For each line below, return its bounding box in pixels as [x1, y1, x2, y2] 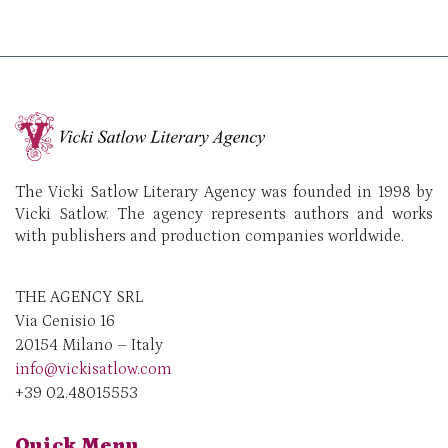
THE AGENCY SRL [15, 287, 143, 306]
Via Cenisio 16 [15, 311, 115, 330]
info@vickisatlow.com [15, 359, 172, 378]
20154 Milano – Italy [15, 335, 163, 354]
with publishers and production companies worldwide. [15, 226, 404, 245]
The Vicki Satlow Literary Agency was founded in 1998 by [15, 182, 433, 201]
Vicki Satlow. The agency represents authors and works [15, 204, 433, 223]
